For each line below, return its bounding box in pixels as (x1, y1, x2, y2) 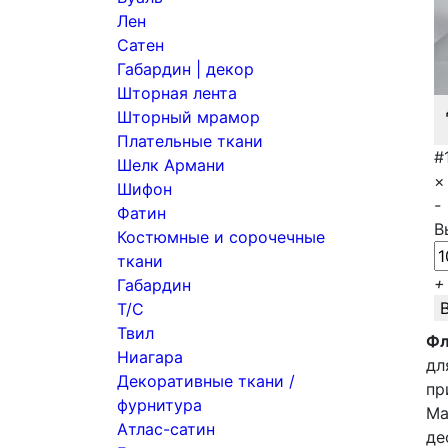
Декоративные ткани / (117, 371, 295, 391)
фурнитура (117, 395, 202, 415)
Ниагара (117, 347, 183, 367)
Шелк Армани (117, 155, 225, 175)
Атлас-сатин (117, 419, 215, 439)
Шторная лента (117, 83, 237, 103)
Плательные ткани (117, 131, 263, 151)
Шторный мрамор (117, 107, 260, 127)
